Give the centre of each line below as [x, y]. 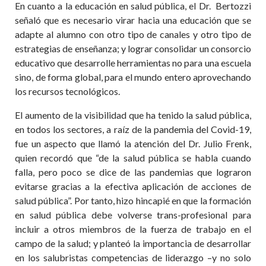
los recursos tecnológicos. [67, 91]
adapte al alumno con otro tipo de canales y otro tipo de [133, 34]
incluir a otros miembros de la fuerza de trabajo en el [133, 229]
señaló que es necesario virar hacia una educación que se [133, 20]
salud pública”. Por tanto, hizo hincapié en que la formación [133, 200]
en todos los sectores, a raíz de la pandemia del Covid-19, [133, 129]
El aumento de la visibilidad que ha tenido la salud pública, [133, 115]
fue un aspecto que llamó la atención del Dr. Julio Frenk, [133, 143]
